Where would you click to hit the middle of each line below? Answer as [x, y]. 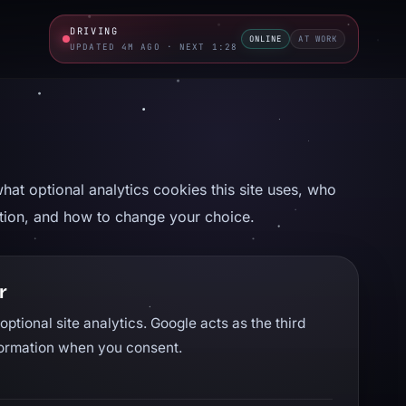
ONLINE [266, 39]
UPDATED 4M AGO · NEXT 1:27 [154, 47]
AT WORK [318, 39]
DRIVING [94, 31]
